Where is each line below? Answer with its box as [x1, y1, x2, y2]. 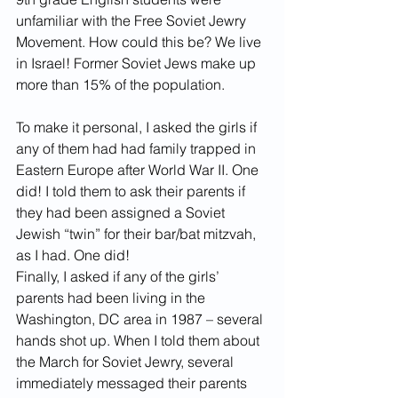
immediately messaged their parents [16, 374, 251, 392]
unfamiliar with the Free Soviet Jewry [16, 12, 250, 29]
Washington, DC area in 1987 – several [16, 310, 267, 328]
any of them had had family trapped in [16, 139, 259, 157]
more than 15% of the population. [16, 76, 228, 93]
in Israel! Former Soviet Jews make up [16, 54, 259, 72]
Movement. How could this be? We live [16, 33, 265, 51]
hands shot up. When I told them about [16, 331, 263, 349]
